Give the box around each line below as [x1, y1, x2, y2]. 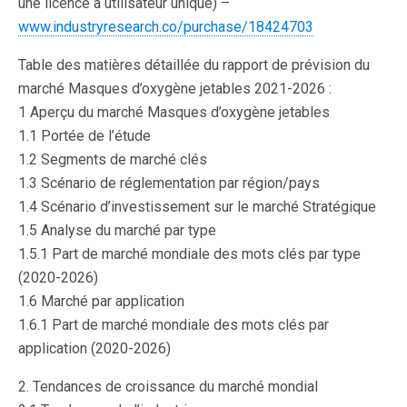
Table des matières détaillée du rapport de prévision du [18, 56, 370, 74]
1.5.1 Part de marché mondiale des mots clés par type [18, 245, 361, 263]
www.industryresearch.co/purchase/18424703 [18, 18, 313, 35]
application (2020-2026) [18, 340, 171, 357]
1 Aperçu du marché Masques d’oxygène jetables [18, 104, 330, 121]
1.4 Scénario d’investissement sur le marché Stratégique [18, 198, 376, 215]
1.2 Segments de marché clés [18, 151, 207, 168]
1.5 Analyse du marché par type [18, 222, 216, 239]
